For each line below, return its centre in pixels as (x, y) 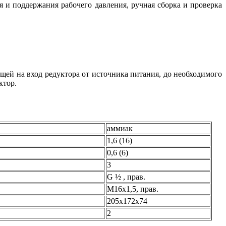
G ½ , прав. (126, 177)
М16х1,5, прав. (133, 189)
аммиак (120, 128)
